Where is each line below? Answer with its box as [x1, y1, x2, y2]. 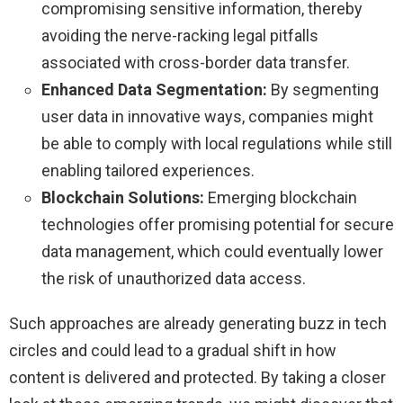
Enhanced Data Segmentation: [41, 79, 267, 99]
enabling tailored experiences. [41, 160, 255, 180]
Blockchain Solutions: [41, 187, 204, 207]
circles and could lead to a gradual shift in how [9, 340, 336, 360]
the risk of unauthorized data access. [41, 268, 306, 288]
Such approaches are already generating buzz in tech [9, 313, 387, 333]
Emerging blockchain [204, 187, 357, 207]
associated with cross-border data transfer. [41, 52, 350, 72]
